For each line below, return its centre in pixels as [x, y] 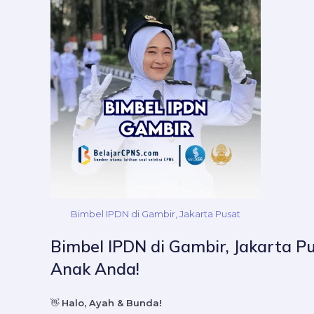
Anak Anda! [95, 269]
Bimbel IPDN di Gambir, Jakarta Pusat [156, 213]
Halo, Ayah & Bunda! [112, 303]
